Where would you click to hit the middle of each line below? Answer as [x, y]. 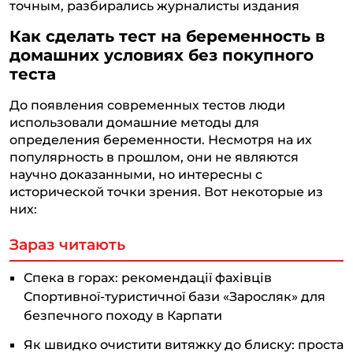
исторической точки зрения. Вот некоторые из [166, 192]
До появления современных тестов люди [147, 105]
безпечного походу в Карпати [123, 316]
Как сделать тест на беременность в [167, 37]
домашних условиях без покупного [162, 56]
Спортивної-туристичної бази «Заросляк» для [175, 297]
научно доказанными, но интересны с [136, 175]
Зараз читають [67, 245]
